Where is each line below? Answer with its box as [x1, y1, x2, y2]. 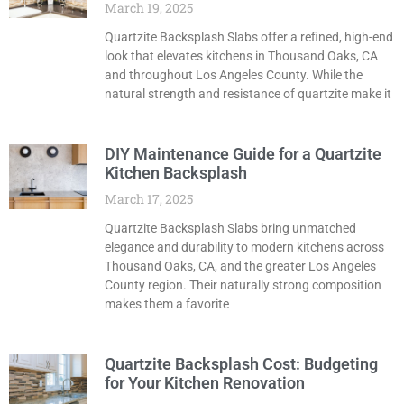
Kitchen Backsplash [104, 163, 247, 183]
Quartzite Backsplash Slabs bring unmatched [104, 221, 356, 236]
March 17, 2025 [104, 190, 193, 208]
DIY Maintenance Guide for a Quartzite [104, 144, 381, 164]
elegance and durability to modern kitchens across [104, 240, 384, 255]
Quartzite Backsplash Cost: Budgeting [104, 354, 378, 374]
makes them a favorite [104, 297, 229, 312]
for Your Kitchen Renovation [104, 373, 305, 393]
